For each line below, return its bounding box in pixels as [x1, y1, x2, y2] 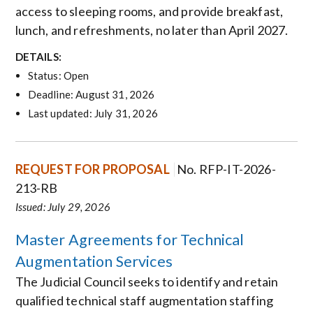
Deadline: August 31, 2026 [27, 87, 155, 101]
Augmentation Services [15, 252, 173, 271]
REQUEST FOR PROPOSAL [15, 161, 170, 177]
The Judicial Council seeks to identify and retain [15, 274, 279, 290]
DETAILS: [15, 50, 61, 63]
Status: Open [27, 68, 89, 82]
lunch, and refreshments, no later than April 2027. [15, 22, 289, 38]
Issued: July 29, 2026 [15, 201, 110, 214]
